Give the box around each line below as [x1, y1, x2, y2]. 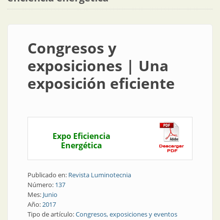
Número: [27, 180, 55, 189]
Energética [61, 140, 102, 151]
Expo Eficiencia [53, 131, 110, 141]
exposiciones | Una [27, 55, 168, 76]
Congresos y [27, 38, 116, 58]
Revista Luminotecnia [68, 170, 131, 179]
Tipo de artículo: [27, 210, 76, 219]
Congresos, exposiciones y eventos [76, 210, 177, 219]
